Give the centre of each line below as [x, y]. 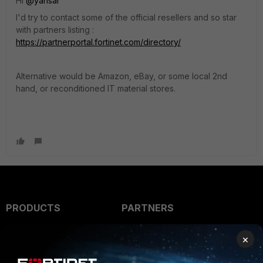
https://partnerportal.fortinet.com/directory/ [98, 42]
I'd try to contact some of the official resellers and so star [126, 17]
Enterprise [32, 231]
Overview [143, 231]
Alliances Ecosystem [167, 255]
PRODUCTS [33, 208]
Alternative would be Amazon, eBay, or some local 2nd [122, 76]
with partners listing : [55, 30]
